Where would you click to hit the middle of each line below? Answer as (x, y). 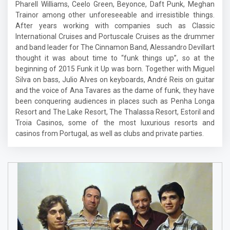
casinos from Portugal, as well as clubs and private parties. (110, 133)
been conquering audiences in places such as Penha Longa (115, 101)
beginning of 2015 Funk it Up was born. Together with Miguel (115, 69)
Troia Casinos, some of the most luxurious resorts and (115, 123)
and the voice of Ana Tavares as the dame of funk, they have (115, 90)
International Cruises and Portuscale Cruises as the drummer (115, 36)
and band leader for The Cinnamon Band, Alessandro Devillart (115, 47)
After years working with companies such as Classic (115, 26)
